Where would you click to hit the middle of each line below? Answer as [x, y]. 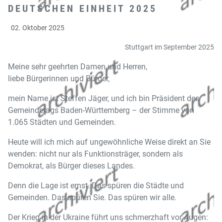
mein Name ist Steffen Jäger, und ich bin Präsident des [104, 98]
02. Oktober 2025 [38, 28]
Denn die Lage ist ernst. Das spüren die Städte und [96, 186]
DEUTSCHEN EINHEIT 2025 [83, 8]
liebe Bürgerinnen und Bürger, [59, 79]
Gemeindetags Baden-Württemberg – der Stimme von [101, 110]
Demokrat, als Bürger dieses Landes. [71, 166]
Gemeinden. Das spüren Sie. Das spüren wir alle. [92, 197]
